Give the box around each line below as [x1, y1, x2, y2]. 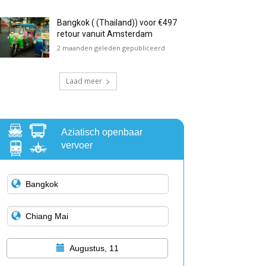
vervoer [61, 140, 93, 151]
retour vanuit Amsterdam [57, 29, 153, 39]
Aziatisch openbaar [61, 127, 142, 138]
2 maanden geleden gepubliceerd [57, 43, 166, 53]
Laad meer [65, 76, 102, 87]
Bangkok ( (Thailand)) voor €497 [57, 18, 178, 28]
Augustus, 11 [69, 243, 119, 254]
